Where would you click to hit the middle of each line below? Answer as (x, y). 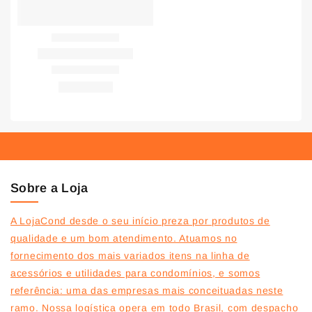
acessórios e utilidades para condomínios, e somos (135, 273)
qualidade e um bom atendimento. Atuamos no (124, 239)
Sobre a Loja (49, 188)
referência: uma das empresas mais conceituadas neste (147, 291)
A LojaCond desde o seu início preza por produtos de (140, 221)
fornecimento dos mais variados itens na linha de (130, 256)
